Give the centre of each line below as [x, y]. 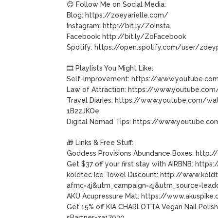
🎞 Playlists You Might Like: [110, 68]
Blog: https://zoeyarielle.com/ [118, 15]
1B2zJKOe [83, 111]
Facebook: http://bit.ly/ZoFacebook [126, 36]
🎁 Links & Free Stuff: [100, 142]
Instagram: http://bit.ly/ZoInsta [118, 26]
